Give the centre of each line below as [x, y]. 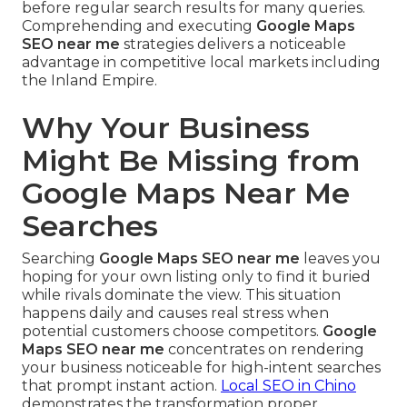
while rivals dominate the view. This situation [181, 295]
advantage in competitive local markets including [201, 63]
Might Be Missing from [191, 161]
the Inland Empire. [89, 81]
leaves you [340, 259]
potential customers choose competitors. [172, 332]
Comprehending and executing [139, 26]
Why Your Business [166, 128]
